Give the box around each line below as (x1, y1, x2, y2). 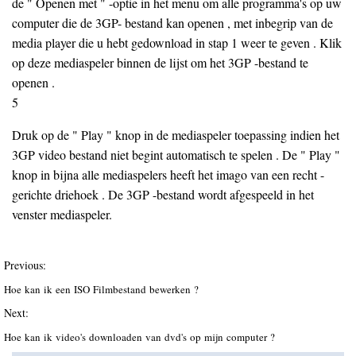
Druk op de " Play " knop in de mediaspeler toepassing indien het (12, 126, 339, 143)
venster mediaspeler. (12, 206, 112, 222)
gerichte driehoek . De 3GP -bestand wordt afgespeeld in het (12, 186, 314, 203)
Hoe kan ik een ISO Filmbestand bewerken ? (4, 282, 202, 296)
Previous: (4, 257, 46, 273)
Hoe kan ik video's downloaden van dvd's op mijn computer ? (4, 330, 278, 344)
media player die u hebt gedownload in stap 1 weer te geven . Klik (12, 34, 342, 51)
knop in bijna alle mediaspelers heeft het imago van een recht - (12, 166, 324, 183)
